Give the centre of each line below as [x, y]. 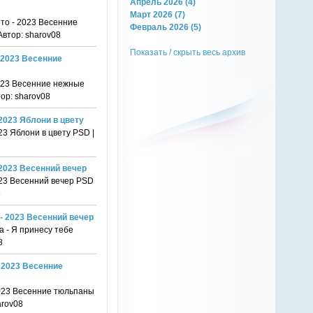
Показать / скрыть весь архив [188, 52]
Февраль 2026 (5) [166, 27]
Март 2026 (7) [158, 14]
